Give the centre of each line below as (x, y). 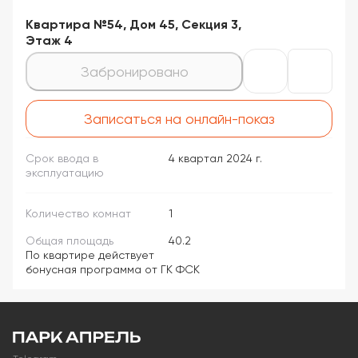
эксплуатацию (65, 173)
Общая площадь (70, 241)
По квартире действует (90, 255)
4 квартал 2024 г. (215, 158)
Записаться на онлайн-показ (179, 119)
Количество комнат (78, 213)
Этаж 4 (49, 40)
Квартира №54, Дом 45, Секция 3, (133, 24)
